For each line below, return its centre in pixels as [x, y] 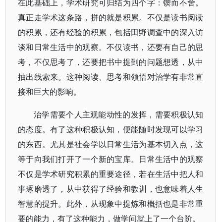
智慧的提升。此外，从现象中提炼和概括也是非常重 [111, 204]
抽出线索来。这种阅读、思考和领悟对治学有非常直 [111, 77]
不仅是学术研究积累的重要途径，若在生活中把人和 [111, 174]
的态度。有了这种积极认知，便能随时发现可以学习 [111, 129]
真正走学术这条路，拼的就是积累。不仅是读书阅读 [111, 17]
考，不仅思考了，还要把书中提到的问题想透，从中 [111, 62]
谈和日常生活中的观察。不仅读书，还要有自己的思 [111, 47]
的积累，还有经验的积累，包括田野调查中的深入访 [111, 32]
